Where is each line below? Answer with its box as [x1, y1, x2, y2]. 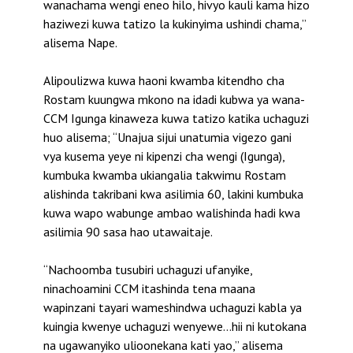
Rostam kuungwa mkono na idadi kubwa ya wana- [43, 91, 305, 107]
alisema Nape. [43, 34, 117, 50]
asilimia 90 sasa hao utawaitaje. [43, 223, 213, 240]
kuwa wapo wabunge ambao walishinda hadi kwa [43, 204, 300, 221]
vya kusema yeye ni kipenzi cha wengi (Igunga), [43, 147, 284, 164]
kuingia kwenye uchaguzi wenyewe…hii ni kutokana [43, 318, 307, 334]
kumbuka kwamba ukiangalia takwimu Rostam [43, 166, 286, 183]
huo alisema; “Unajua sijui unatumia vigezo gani [43, 128, 292, 145]
